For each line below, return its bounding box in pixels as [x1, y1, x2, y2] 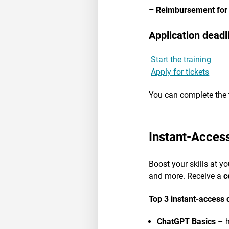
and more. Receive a [149, 171, 224, 181]
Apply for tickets [151, 67, 210, 77]
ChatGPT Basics [157, 217, 216, 227]
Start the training [151, 55, 212, 65]
